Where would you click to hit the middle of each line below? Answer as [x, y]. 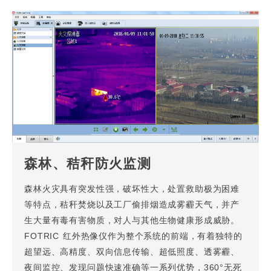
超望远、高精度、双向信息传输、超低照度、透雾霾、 [132, 252]
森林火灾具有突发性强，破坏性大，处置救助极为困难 [132, 189]
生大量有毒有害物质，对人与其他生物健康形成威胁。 [132, 221]
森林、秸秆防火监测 [88, 164]
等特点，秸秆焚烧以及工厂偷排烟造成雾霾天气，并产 [132, 205]
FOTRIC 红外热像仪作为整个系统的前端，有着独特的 [133, 237]
